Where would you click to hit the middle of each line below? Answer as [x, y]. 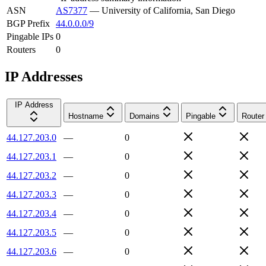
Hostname [86, 116]
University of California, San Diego [168, 10]
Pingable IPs [30, 36]
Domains [145, 116]
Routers [21, 49]
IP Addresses [44, 76]
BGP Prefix [28, 23]
